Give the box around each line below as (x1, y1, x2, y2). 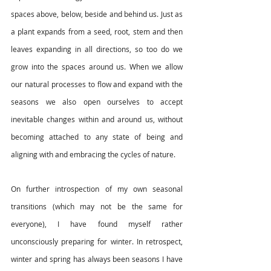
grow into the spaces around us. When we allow (11, 62, 183, 72)
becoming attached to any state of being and (11, 132, 183, 142)
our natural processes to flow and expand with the (11, 79, 183, 90)
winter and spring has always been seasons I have (11, 254, 183, 264)
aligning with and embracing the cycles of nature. (11, 149, 177, 160)
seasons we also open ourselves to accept (11, 97, 183, 107)
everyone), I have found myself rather (11, 219, 183, 229)
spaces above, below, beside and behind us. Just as (11, 9, 183, 19)
